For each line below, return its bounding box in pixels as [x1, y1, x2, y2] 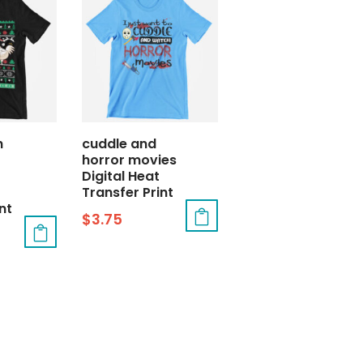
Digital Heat [82, 167, 160, 186]
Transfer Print [82, 183, 174, 203]
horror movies [82, 151, 177, 170]
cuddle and [82, 135, 157, 154]
